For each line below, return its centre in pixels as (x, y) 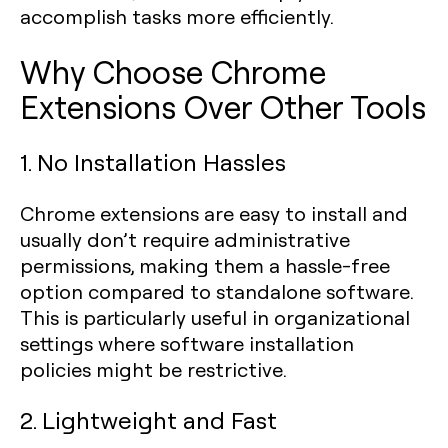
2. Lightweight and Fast (148, 419)
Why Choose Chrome (173, 71)
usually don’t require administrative (185, 239)
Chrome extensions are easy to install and (214, 213)
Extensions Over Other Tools (223, 106)
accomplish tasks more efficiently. (177, 16)
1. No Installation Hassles (153, 161)
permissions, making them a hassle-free (205, 265)
